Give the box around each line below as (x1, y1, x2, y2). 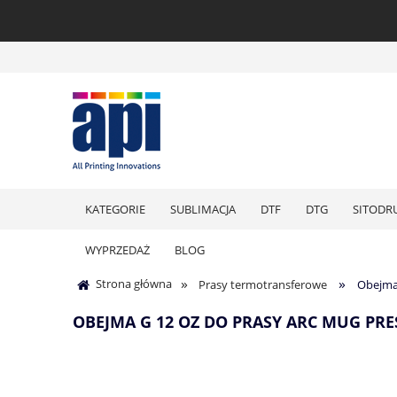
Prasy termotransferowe (198, 276, 328, 292)
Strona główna (96, 275, 172, 292)
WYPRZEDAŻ (85, 241, 150, 258)
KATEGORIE (85, 200, 145, 217)
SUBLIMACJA (170, 200, 236, 217)
